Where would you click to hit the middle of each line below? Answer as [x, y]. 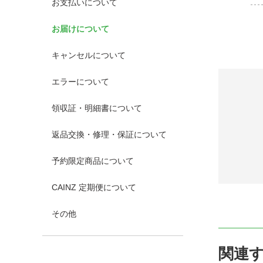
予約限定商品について [93, 161]
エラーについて [80, 82]
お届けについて [80, 29]
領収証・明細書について [97, 108]
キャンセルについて [89, 55]
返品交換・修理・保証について [109, 134]
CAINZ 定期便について [94, 187]
